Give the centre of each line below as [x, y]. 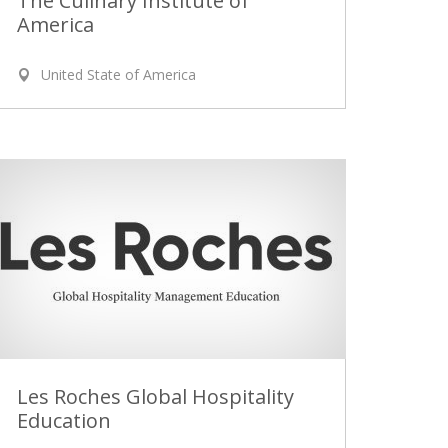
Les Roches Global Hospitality [155, 396]
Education [64, 420]
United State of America [118, 75]
